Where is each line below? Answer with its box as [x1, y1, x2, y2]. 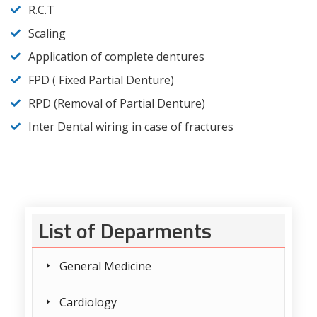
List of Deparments [39, 214, 212, 247]
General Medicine [59, 258, 151, 274]
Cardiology [59, 294, 117, 310]
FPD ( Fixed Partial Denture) [28, 72, 174, 88]
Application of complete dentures [28, 49, 204, 64]
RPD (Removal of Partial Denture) [28, 96, 205, 111]
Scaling [28, 25, 66, 41]
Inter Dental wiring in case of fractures [28, 119, 234, 134]
